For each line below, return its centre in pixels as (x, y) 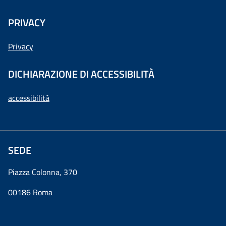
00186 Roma (30, 192)
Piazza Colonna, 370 (43, 172)
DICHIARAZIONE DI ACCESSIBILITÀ (81, 74)
